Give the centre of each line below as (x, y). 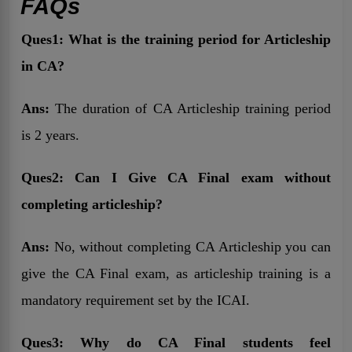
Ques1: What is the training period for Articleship (176, 39)
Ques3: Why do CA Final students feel (176, 342)
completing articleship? (92, 204)
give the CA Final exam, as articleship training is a (176, 273)
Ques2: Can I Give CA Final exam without (176, 177)
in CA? (43, 66)
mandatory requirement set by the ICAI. (136, 300)
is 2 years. (50, 135)
